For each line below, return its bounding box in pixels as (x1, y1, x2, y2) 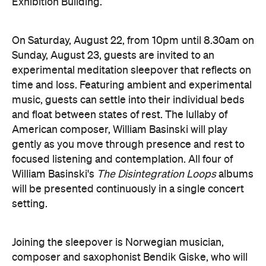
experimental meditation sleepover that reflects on (12, 65, 251, 76)
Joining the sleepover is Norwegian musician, (12, 237, 224, 248)
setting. (12, 199, 47, 210)
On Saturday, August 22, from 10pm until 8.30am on (12, 36, 254, 46)
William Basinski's (12, 169, 97, 180)
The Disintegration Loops (97, 169, 216, 180)
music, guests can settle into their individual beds (12, 95, 245, 106)
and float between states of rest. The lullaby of (12, 110, 227, 121)
